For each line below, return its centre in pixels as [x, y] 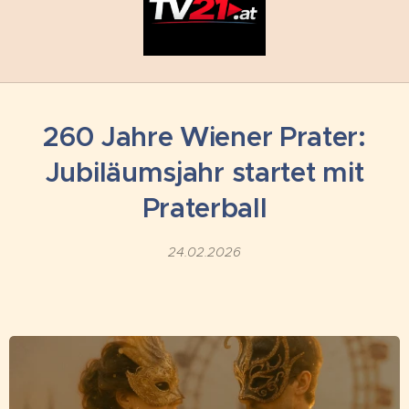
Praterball [204, 208]
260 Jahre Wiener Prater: [204, 136]
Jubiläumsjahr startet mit [204, 172]
